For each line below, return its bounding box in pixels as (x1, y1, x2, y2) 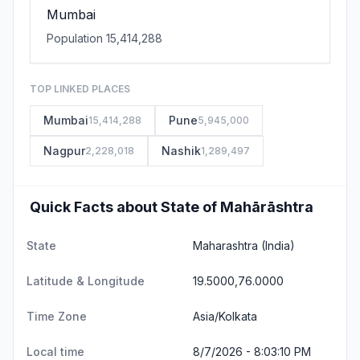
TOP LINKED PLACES (30, 83, 130, 95)
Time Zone (27, 309, 87, 323)
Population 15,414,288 (47, 31, 162, 45)
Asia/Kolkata (194, 309, 259, 323)
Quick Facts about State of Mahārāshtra (30, 198, 313, 215)
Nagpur (43, 144, 85, 157)
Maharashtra (194, 239, 260, 252)
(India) (260, 239, 297, 252)
